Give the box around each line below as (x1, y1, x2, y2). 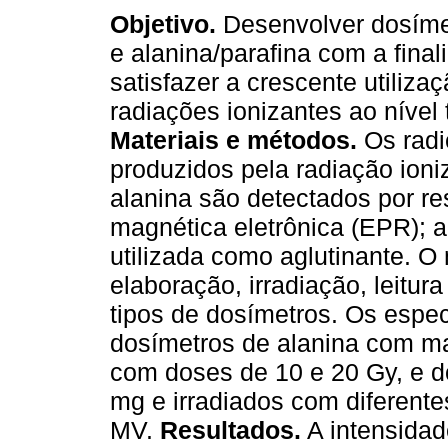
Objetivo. (110, 10, 216, 39)
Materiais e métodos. (110, 126, 357, 155)
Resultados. (160, 416, 301, 445)
